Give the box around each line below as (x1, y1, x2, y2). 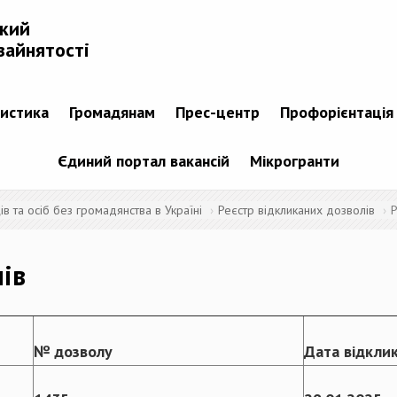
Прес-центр (175, 102, 260, 123)
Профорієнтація (279, 102, 393, 123)
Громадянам (68, 102, 155, 123)
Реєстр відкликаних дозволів (218, 202, 375, 219)
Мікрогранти (250, 151, 339, 172)
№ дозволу (34, 341, 113, 362)
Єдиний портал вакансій (58, 151, 230, 172)
